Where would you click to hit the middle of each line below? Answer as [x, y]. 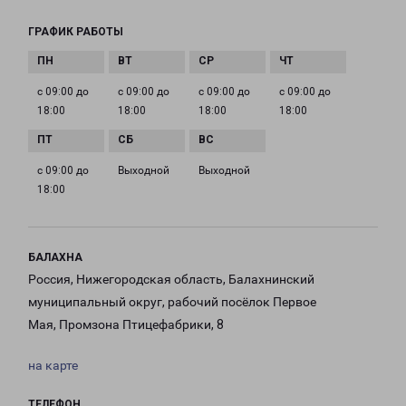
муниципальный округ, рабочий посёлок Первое [172, 302]
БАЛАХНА [55, 258]
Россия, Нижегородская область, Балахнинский [171, 280]
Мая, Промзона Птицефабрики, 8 [126, 325]
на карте [53, 366]
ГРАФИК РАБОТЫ [76, 32]
